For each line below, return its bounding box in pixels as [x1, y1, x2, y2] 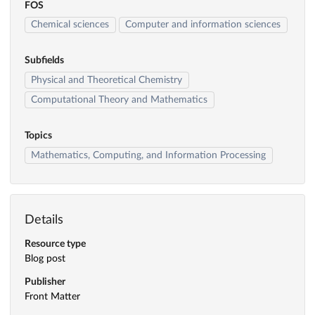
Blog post [25, 254, 65, 264]
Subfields [25, 56, 64, 66]
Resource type [25, 239, 86, 250]
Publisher [25, 277, 65, 288]
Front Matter [25, 292, 80, 302]
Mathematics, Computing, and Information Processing [31, 150, 266, 160]
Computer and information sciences [125, 20, 281, 30]
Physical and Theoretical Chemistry [31, 75, 183, 86]
